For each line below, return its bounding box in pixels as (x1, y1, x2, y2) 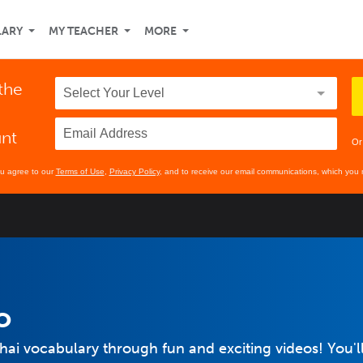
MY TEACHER (49, 24, 118, 38)
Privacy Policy (109, 167, 160, 176)
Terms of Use (55, 167, 105, 176)
